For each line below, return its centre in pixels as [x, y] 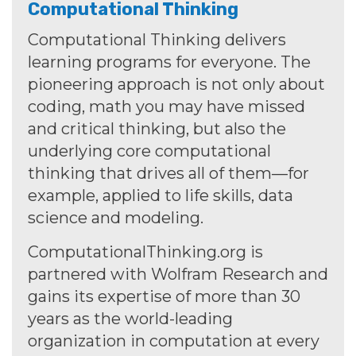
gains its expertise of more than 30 [164, 297]
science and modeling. [116, 218]
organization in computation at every [174, 341]
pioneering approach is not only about [176, 85]
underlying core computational [149, 151]
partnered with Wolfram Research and [178, 275]
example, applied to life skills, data [161, 196]
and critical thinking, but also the [157, 129]
